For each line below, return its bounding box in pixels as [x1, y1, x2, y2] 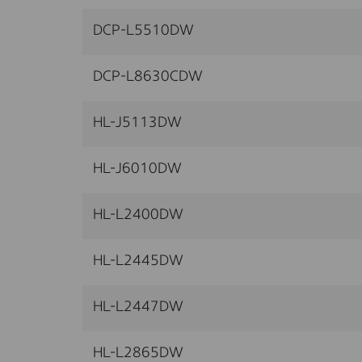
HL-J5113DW [93, 115, 182, 130]
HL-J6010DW [93, 161, 182, 176]
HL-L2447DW [93, 299, 183, 314]
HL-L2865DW [93, 345, 183, 360]
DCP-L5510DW [93, 23, 194, 38]
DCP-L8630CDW [93, 69, 203, 84]
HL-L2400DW [93, 207, 183, 222]
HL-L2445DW [93, 253, 183, 268]
